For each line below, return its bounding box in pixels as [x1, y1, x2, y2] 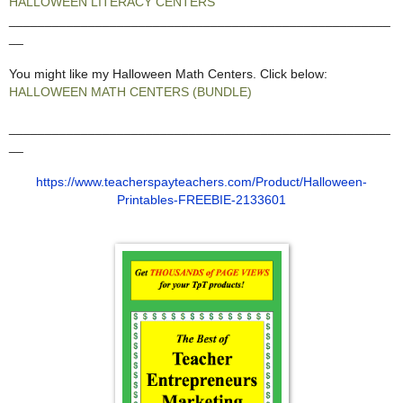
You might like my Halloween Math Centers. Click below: [9, 66, 327, 81]
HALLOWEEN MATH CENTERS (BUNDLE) [9, 84, 252, 99]
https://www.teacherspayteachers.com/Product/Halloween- [36, 174, 367, 189]
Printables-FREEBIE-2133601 [117, 192, 286, 207]
